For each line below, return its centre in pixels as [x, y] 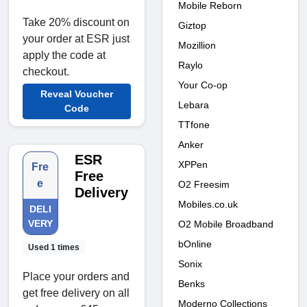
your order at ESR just [76, 38]
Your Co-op [203, 85]
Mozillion [197, 45]
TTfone [194, 124]
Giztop [192, 25]
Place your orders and [76, 276]
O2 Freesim [204, 184]
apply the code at [64, 55]
